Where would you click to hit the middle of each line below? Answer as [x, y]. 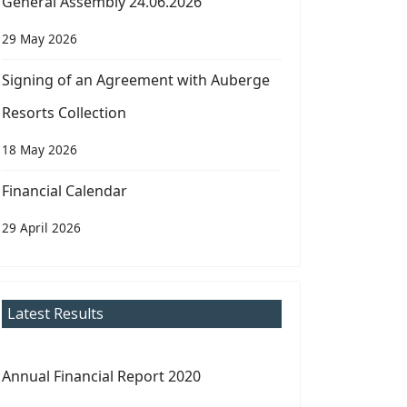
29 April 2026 [41, 228]
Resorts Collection [64, 113]
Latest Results [55, 313]
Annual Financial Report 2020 [101, 376]
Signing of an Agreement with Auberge [136, 80]
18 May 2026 [40, 149]
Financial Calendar [65, 191]
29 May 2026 [40, 39]
